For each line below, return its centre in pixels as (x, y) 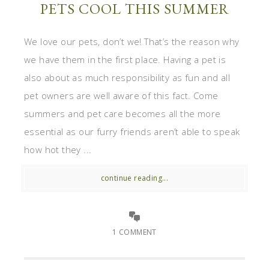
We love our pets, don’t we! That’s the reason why (132, 41)
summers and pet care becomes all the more (122, 113)
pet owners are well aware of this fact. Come (121, 95)
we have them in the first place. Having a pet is (125, 59)
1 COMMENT (134, 232)
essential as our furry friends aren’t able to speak (132, 131)
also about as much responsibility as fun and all (127, 77)
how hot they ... (58, 149)
